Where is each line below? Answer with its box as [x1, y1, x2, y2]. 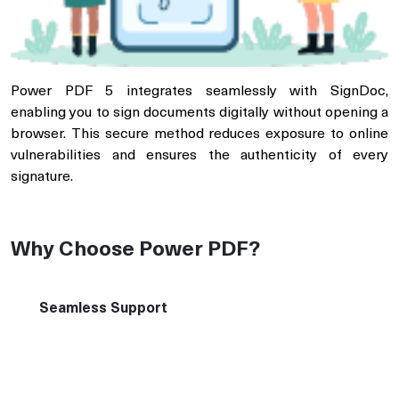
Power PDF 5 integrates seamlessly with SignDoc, [11, 85, 388, 100]
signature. [11, 170, 73, 185]
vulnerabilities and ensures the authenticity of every [11, 149, 388, 164]
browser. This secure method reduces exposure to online [11, 127, 388, 142]
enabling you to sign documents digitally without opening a [11, 106, 388, 121]
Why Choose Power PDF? [11, 240, 260, 262]
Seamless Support [39, 302, 167, 317]
